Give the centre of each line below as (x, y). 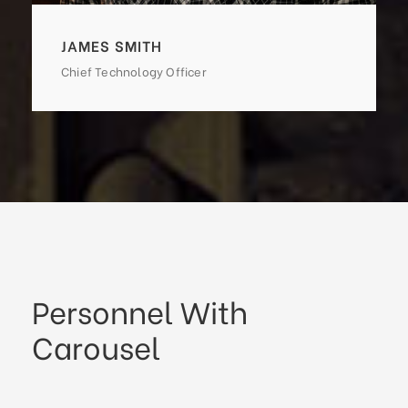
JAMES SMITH (112, 45)
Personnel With (140, 310)
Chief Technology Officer (134, 70)
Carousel (96, 346)
